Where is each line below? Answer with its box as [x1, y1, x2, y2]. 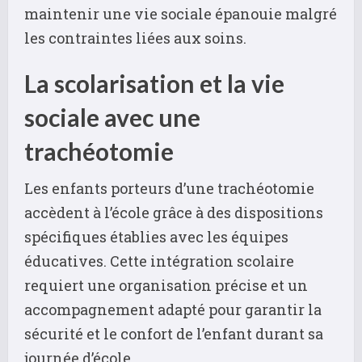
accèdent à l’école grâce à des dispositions [24, 202, 323, 222]
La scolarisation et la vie [24, 68, 284, 98]
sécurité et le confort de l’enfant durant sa [24, 323, 323, 343]
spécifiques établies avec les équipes [24, 226, 288, 246]
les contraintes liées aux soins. [24, 27, 246, 48]
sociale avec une [24, 102, 200, 132]
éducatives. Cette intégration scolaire [24, 250, 294, 271]
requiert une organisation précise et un [24, 275, 308, 295]
